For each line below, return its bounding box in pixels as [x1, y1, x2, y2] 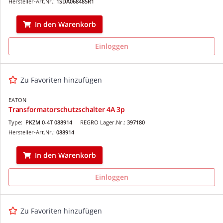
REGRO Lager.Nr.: [80, 118, 127, 126]
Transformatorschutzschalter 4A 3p [8, 104, 125, 114]
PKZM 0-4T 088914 [25, 118, 72, 126]
